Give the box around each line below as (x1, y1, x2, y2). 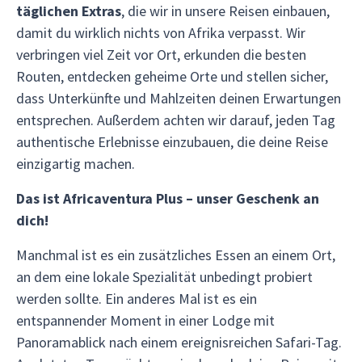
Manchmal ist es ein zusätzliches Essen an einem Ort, (16, 246, 335, 264)
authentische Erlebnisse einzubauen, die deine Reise (16, 133, 328, 151)
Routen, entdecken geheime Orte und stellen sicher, (16, 67, 328, 86)
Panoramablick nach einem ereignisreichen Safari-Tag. (16, 333, 342, 351)
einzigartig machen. (16, 154, 135, 173)
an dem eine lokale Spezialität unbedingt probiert (16, 267, 313, 286)
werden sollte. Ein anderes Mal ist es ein (16, 289, 257, 308)
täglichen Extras (16, 2, 121, 20)
